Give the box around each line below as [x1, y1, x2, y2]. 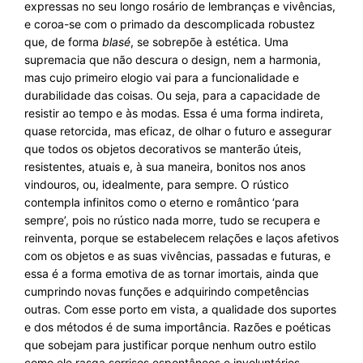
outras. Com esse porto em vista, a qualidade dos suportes [24, 302, 336, 316]
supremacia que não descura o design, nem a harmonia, [24, 53, 321, 66]
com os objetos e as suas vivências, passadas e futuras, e [24, 249, 331, 263]
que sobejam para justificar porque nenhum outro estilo [24, 338, 316, 352]
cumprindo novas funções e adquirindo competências [24, 284, 309, 298]
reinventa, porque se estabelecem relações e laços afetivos [24, 231, 339, 245]
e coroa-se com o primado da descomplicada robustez [24, 17, 315, 31]
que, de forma [24, 35, 102, 49]
